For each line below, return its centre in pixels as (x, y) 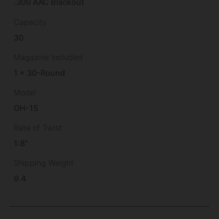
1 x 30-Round (40, 73)
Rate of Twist (38, 128)
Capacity (30, 22)
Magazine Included (48, 57)
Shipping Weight (44, 163)
